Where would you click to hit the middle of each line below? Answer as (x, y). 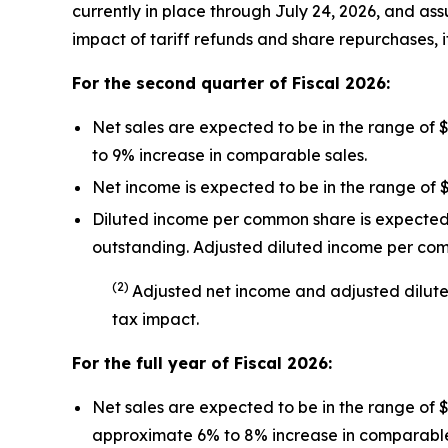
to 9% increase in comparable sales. (229, 155)
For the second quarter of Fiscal (208, 83)
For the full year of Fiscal (179, 363)
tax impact (154, 319)
